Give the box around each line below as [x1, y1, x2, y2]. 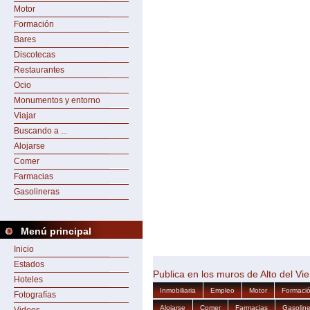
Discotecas [14, 50, 55, 60]
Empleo [210, 286, 235, 295]
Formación [14, 19, 54, 29]
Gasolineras [14, 187, 60, 197]
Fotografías [14, 290, 56, 300]
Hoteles [14, 275, 43, 284]
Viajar [14, 111, 36, 120]
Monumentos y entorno [14, 95, 100, 105]
